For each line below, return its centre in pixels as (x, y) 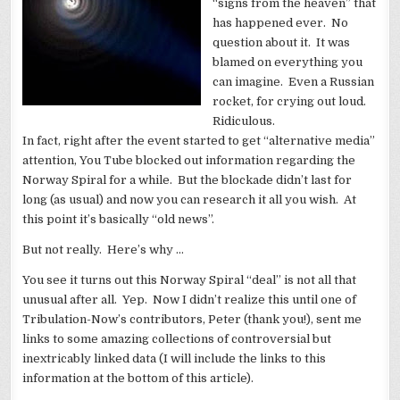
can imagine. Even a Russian (294, 82)
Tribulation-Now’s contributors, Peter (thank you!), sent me (192, 320)
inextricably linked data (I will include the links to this (175, 359)
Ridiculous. (244, 121)
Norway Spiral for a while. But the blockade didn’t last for (187, 180)
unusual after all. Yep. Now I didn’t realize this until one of (190, 300)
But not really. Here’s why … (104, 250)
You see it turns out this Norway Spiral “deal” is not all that (190, 280)
